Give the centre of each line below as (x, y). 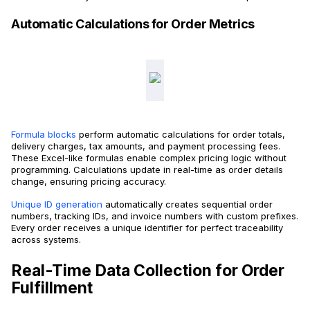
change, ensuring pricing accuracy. (89, 182)
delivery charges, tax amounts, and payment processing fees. (146, 146)
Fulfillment (52, 288)
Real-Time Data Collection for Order (148, 271)
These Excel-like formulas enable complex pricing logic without (149, 158)
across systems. (46, 240)
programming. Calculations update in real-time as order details (147, 170)
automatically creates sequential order (188, 204)
